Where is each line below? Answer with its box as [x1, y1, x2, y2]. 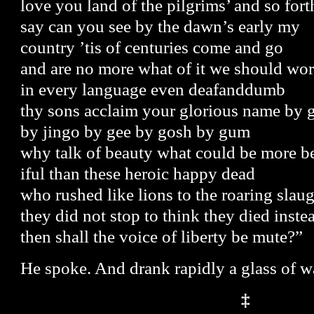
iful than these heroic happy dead [20, 163, 256, 183]
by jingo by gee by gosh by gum [20, 121, 251, 141]
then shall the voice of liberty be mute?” [20, 226, 303, 246]
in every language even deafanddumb [20, 79, 286, 99]
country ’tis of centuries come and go [20, 37, 284, 57]
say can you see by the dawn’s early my [20, 16, 301, 36]
